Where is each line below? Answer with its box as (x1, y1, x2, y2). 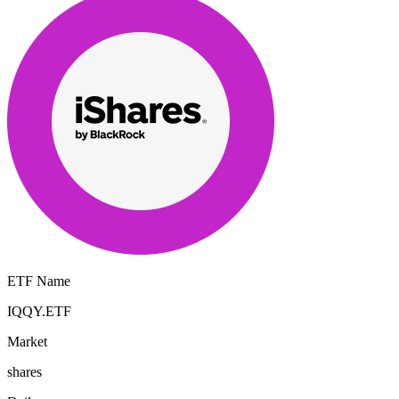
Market (7, 333, 47, 349)
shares (7, 363, 42, 379)
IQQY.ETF (7, 303, 71, 319)
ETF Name (7, 273, 70, 289)
